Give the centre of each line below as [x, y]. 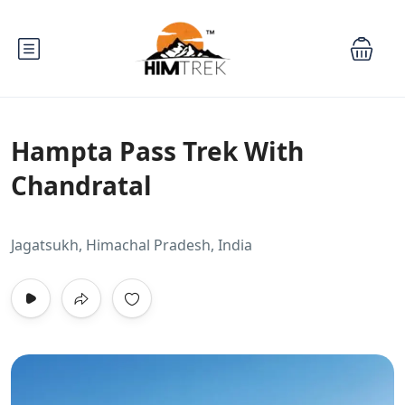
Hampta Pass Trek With [157, 151]
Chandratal [81, 185]
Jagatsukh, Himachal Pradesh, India [132, 245]
